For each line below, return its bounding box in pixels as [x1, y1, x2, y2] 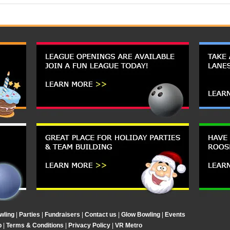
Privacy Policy [68, 222, 110, 229]
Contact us [85, 211, 117, 218]
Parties [19, 211, 40, 218]
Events [165, 211, 185, 218]
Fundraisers [45, 211, 80, 218]
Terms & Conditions [6, 222, 64, 229]
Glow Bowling [121, 211, 160, 218]
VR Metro [115, 222, 142, 229]
